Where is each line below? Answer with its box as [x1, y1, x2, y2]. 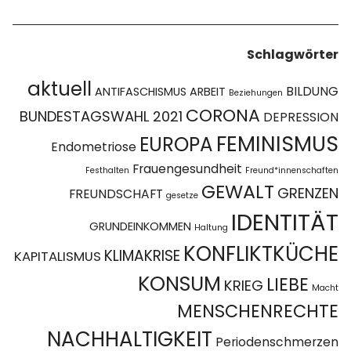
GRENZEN [277, 183, 338, 204]
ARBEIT [189, 84, 226, 100]
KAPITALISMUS [13, 247, 101, 266]
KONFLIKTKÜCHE [183, 240, 338, 269]
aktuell [27, 75, 92, 103]
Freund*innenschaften [244, 165, 338, 177]
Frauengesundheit [132, 161, 242, 178]
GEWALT [201, 179, 274, 205]
